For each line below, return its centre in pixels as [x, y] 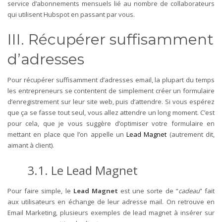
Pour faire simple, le [40, 191]
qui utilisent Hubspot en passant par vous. [71, 14]
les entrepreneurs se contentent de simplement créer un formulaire [111, 90]
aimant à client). [31, 145]
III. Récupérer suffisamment [111, 39]
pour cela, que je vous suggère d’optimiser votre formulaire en [111, 123]
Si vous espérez [190, 101]
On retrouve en [191, 201]
